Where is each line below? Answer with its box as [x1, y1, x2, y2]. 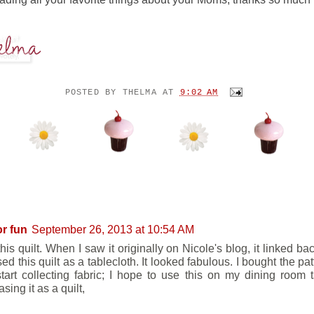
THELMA [122, 87, 157, 97]
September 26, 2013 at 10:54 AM [32, 223, 194, 236]
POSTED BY [64, 87, 123, 97]
